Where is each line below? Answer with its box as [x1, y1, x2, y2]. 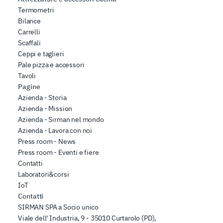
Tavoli [18, 71, 36, 80]
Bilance [18, 16, 41, 25]
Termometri [18, 5, 54, 14]
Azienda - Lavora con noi [18, 125, 93, 135]
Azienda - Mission [18, 104, 73, 113]
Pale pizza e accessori [18, 60, 85, 69]
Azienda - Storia [18, 93, 67, 102]
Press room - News [18, 136, 76, 146]
